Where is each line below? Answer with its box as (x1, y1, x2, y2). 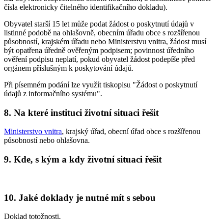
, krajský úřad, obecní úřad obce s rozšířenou (62, 127, 200, 136)
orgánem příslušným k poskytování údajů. (4, 63, 134, 72)
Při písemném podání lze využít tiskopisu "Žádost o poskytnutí (4, 80, 197, 89)
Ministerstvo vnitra (4, 127, 62, 136)
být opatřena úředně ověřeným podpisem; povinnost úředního (4, 46, 194, 55)
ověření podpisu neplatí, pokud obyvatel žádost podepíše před (4, 55, 195, 63)
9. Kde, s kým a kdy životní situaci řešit (4, 154, 162, 165)
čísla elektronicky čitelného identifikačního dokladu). (4, 2, 167, 11)
